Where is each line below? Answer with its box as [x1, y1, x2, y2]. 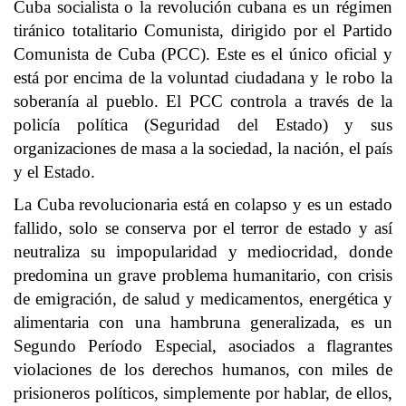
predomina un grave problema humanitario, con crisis [14, 266, 392, 285]
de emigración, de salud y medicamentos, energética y [14, 289, 392, 308]
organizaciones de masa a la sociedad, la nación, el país [14, 139, 392, 158]
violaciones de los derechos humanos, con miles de [14, 360, 392, 379]
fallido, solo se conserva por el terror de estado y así [14, 218, 392, 237]
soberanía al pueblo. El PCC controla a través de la [14, 92, 392, 111]
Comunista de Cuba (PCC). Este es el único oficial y [14, 44, 392, 63]
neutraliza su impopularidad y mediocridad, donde [14, 242, 392, 261]
